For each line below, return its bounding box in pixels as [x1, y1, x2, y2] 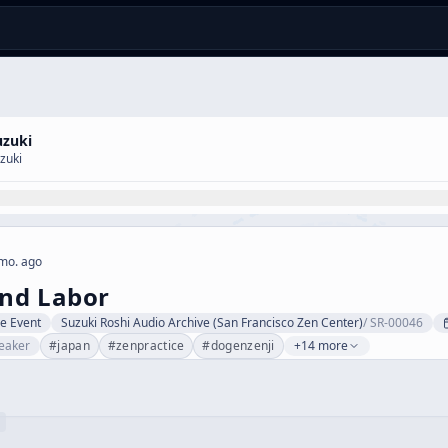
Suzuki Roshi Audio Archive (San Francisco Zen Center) [61, 314, 363, 331]
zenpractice [116, 337, 185, 354]
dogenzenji [210, 337, 275, 354]
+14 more [293, 337, 348, 354]
